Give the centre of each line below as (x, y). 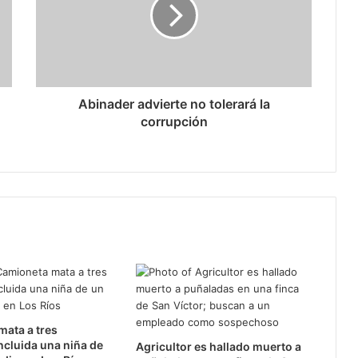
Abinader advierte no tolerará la (174, 104)
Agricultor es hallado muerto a (218, 346)
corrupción (174, 121)
